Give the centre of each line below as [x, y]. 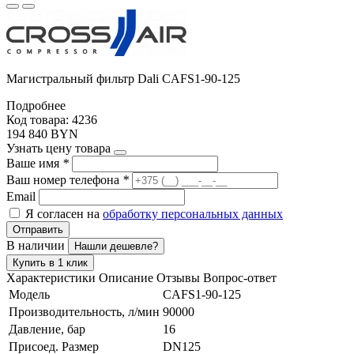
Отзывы [178, 277]
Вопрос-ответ [240, 277]
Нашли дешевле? [116, 246]
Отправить [38, 229]
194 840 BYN [42, 134]
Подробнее [36, 105]
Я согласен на [64, 213]
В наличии [37, 245]
